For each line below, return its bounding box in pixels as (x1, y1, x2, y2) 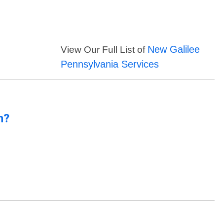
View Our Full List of (61, 44, 148, 55)
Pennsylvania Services (61, 58, 159, 70)
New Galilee (147, 43, 200, 55)
